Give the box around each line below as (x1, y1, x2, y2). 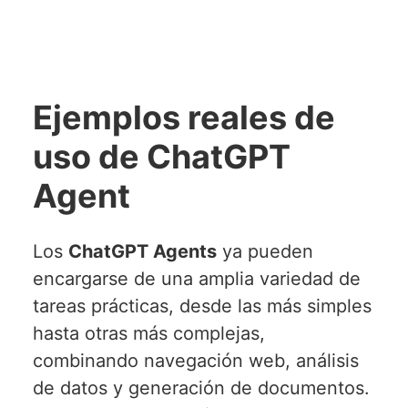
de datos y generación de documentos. (32, 377, 370, 400)
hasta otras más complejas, (32, 322, 265, 345)
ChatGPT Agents (67, 240, 217, 263)
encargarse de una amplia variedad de (32, 268, 361, 291)
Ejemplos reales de (32, 97, 335, 138)
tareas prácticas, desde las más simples (32, 295, 372, 318)
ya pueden (216, 240, 313, 263)
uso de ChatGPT (32, 137, 291, 178)
